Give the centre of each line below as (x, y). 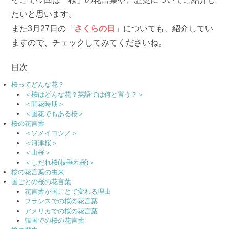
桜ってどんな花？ (38, 84)
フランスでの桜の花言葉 (61, 201)
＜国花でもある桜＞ (55, 113)
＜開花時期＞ (45, 104)
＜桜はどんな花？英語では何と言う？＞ (85, 94)
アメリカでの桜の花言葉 (61, 211)
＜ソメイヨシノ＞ (51, 133)
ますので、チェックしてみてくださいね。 (89, 42)
